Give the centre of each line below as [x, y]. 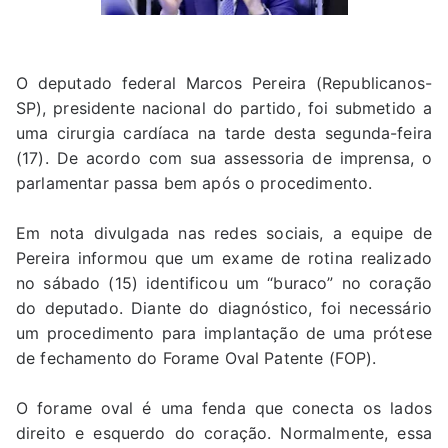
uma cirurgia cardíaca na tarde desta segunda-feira [224, 132]
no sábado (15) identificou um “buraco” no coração [224, 282]
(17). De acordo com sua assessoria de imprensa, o [224, 157]
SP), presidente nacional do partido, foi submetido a [224, 107]
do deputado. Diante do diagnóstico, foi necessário [224, 307]
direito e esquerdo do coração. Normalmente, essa [224, 432]
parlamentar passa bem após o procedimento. [194, 182]
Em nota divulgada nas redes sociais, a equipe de [224, 232]
